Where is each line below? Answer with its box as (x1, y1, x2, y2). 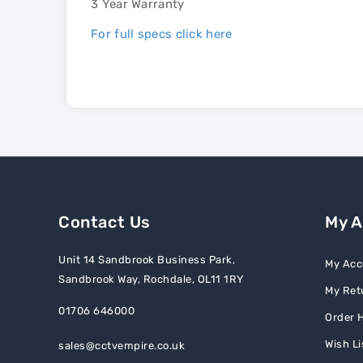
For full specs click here (91, 27, 233, 41)
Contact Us (58, 212, 151, 232)
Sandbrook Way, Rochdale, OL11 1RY (58, 273, 244, 285)
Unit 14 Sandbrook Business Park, (58, 254, 235, 266)
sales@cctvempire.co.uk (58, 340, 185, 352)
